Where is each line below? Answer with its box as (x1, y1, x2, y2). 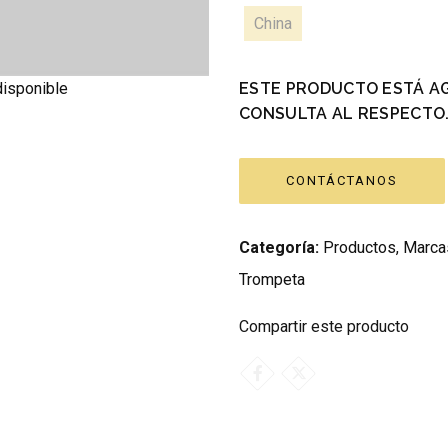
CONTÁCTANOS (286, 173, 398, 189)
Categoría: (239, 238, 319, 258)
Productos (323, 238, 396, 258)
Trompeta (239, 270, 305, 290)
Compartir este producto (239, 317, 409, 337)
